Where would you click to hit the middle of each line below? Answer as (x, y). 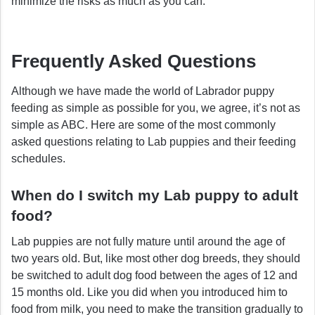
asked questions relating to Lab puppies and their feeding (154, 142)
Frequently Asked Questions (134, 62)
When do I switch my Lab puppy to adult (155, 195)
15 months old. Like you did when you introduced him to (149, 292)
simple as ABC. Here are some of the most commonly (143, 125)
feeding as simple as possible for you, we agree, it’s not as (156, 108)
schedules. (38, 159)
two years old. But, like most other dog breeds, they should (156, 258)
